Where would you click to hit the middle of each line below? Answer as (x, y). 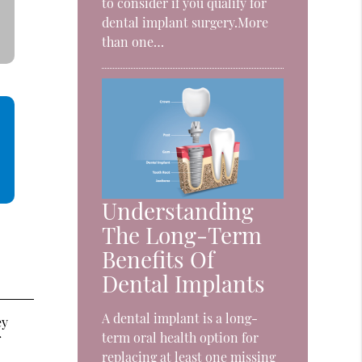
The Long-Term (182, 235)
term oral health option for (181, 338)
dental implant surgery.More (185, 22)
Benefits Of (158, 259)
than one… (133, 41)
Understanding (178, 211)
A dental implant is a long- (180, 318)
